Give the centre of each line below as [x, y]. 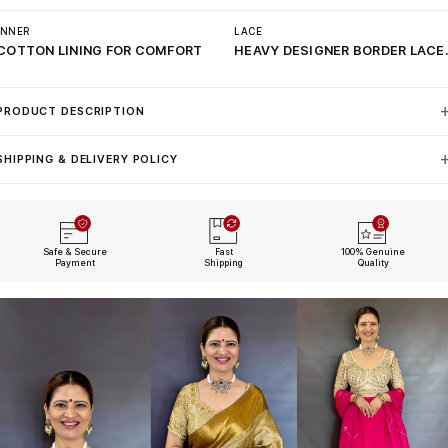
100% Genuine [373, 251]
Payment [74, 262]
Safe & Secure [74, 251]
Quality [373, 262]
